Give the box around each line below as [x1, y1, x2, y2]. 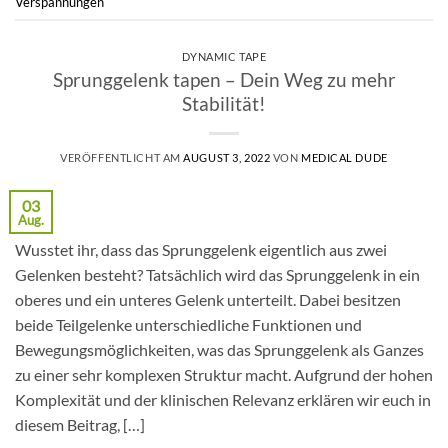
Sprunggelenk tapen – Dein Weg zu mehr [52, 67, 396, 91]
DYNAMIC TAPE [181, 50, 267, 64]
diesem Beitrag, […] [15, 414, 145, 434]
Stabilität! [182, 91, 266, 115]
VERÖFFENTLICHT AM [60, 150, 184, 164]
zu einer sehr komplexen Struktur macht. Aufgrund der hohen [15, 364, 433, 384]
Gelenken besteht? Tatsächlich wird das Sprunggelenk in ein [15, 264, 420, 284]
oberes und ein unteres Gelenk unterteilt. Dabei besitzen [15, 289, 401, 309]
